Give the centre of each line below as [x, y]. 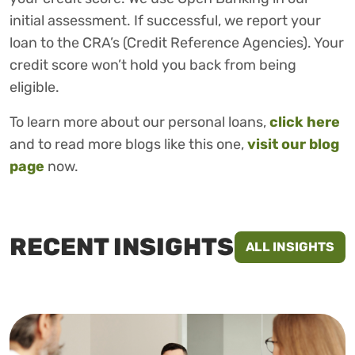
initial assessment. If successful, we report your [165, 21]
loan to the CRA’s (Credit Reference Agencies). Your [177, 43]
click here [305, 122]
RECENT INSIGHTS [122, 247]
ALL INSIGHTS [290, 247]
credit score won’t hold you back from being [153, 65]
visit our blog [293, 145]
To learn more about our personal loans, [139, 122]
